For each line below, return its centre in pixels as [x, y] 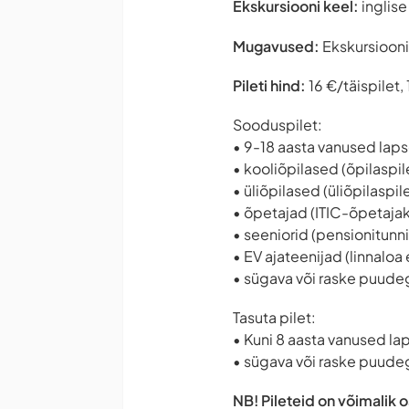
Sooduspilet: [278, 124]
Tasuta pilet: [274, 318]
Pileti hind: [269, 85]
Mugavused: [276, 46]
